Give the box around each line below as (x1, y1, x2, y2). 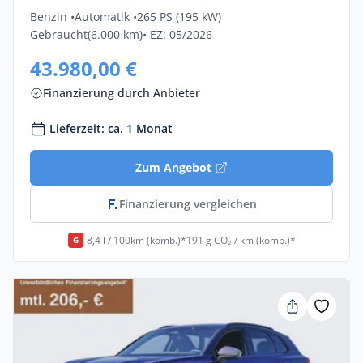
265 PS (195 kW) (137, 9, 221, 24)
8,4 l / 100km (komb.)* (86, 233, 186, 247)
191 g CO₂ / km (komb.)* (186, 233, 296, 247)
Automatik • (75, 9, 137, 24)
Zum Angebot (135, 160, 211, 175)
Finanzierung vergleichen (119, 196, 257, 211)
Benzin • (30, 9, 75, 24)
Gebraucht (30, 27, 88, 42)
